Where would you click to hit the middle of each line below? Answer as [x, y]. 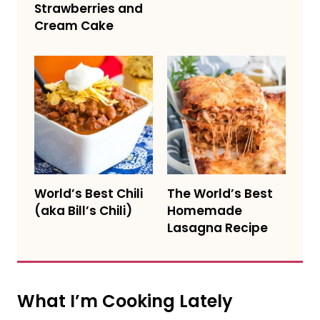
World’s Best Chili [89, 194]
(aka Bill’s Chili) [83, 211]
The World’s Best [220, 194]
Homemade [205, 211]
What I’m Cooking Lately [125, 301]
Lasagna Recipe [217, 228]
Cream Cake [74, 26]
